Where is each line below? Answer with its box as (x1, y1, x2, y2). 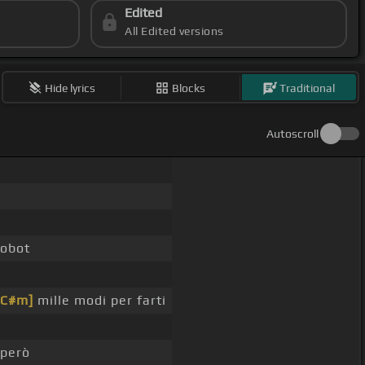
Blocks (172, 81, 206, 95)
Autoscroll (266, 127, 319, 141)
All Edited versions (125, 24, 224, 38)
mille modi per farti (33, 292, 166, 309)
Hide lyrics (45, 81, 96, 95)
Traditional (279, 81, 336, 95)
